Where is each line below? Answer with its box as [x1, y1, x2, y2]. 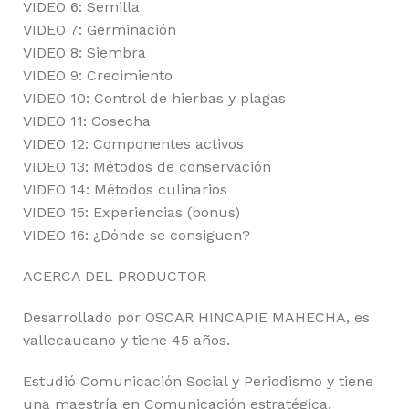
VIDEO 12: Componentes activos [23, 134, 244, 152]
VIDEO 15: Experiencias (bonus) [23, 203, 240, 221]
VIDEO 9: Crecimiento [23, 66, 173, 84]
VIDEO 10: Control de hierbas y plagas [23, 89, 286, 107]
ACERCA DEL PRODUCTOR [23, 267, 206, 285]
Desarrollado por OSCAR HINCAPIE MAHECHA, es [23, 308, 370, 326]
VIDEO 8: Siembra [23, 43, 146, 61]
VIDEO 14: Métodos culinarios [23, 180, 227, 198]
